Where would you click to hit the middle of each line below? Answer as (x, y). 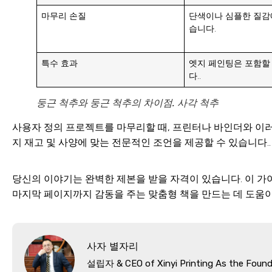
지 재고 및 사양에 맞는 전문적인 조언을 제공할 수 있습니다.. (141, 142)
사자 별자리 (113, 246)
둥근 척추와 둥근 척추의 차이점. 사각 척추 (127, 103)
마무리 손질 (64, 16)
